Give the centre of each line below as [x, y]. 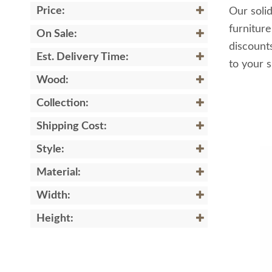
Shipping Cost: [72, 126]
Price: [51, 11]
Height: [55, 219]
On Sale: [57, 34]
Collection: [63, 103]
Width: [53, 195]
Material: [59, 172]
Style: [50, 149]
